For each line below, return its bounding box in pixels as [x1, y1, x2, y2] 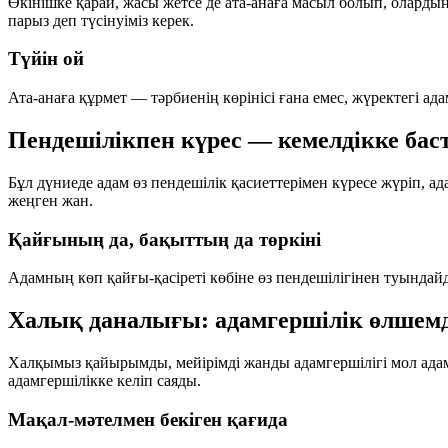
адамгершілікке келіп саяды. [8, 372, 201, 390]
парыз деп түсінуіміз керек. [8, 11, 194, 29]
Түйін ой [8, 48, 84, 70]
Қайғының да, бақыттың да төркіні [8, 228, 321, 250]
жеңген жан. [8, 191, 93, 209]
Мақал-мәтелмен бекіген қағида [8, 408, 288, 430]
